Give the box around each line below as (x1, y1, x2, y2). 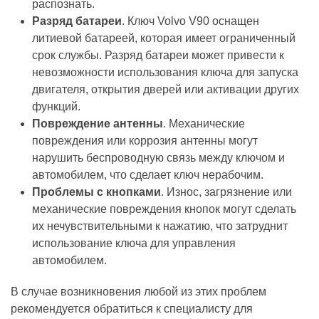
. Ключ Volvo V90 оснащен (122, 14, 259, 27)
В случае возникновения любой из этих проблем (11, 285, 266, 298)
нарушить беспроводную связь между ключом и (32, 151, 285, 164)
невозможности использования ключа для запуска (32, 66, 298, 78)
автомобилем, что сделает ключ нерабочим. (32, 168, 263, 181)
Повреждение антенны (32, 117, 163, 130)
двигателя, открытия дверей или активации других (32, 83, 299, 95)
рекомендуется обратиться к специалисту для (11, 302, 253, 315)
